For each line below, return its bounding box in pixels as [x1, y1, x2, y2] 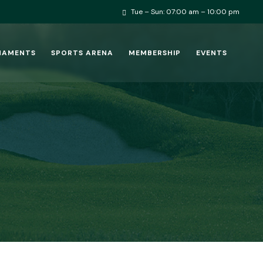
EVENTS [195, 48, 227, 58]
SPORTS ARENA [50, 48, 113, 58]
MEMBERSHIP [128, 48, 181, 58]
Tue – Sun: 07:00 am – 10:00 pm [131, 7, 240, 16]
